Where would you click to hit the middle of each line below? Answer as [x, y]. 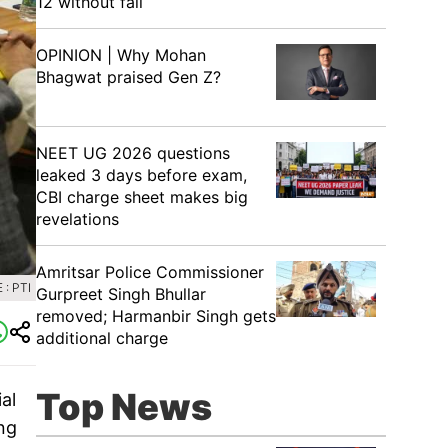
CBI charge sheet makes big [142, 197]
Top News [124, 407]
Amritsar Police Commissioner [150, 272]
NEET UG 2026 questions [133, 153]
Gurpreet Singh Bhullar [121, 294]
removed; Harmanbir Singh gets [156, 316]
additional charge [102, 338]
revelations [77, 219]
